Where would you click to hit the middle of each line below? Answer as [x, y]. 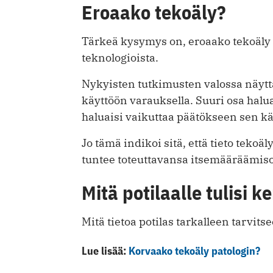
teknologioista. [120, 57]
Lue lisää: [105, 250]
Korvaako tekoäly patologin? [194, 250]
